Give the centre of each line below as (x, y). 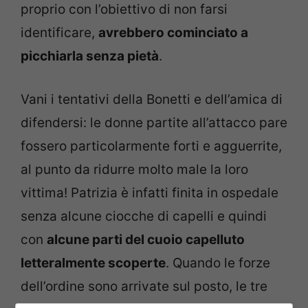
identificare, (59, 33)
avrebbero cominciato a (173, 33)
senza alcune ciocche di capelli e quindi (144, 216)
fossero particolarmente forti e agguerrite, (151, 146)
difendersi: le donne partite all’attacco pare (154, 122)
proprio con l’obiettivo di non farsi (124, 9)
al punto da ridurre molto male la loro (134, 169)
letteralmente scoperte (93, 263)
